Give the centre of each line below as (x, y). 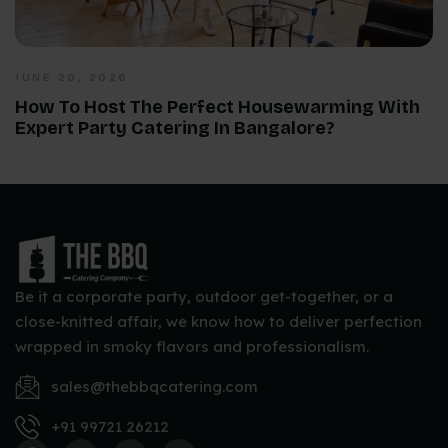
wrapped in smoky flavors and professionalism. (192, 347)
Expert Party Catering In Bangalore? (175, 127)
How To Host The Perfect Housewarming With (217, 106)
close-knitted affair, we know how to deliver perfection (218, 322)
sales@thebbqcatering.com (155, 386)
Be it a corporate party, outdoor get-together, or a (204, 297)
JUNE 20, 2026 (72, 77)
